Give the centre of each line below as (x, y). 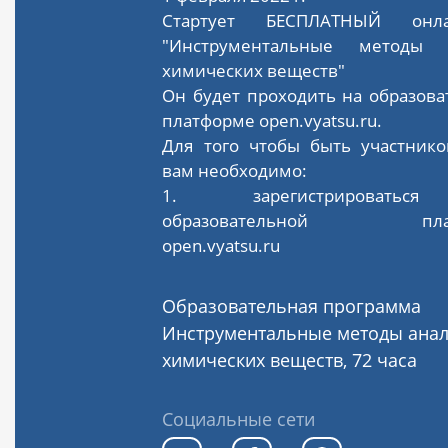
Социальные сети (239, 419)
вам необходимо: (235, 170)
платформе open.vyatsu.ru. (272, 120)
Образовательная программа (292, 305)
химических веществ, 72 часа (290, 359)
